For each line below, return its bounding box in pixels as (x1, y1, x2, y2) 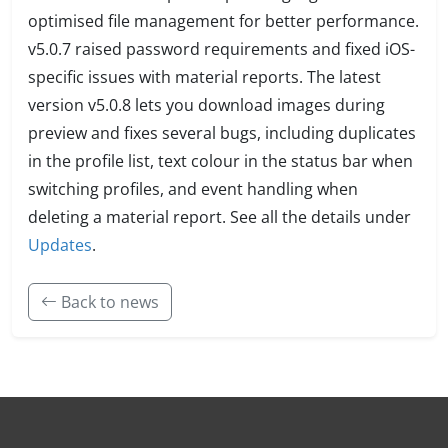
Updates (28, 233, 92, 256)
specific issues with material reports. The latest (28, 65, 381, 88)
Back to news (57, 290, 159, 313)
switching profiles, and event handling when (28, 177, 358, 200)
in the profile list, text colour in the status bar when (28, 149, 413, 172)
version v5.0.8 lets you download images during (28, 93, 385, 116)
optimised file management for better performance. (28, 9, 419, 32)
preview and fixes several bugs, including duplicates (28, 121, 416, 144)
